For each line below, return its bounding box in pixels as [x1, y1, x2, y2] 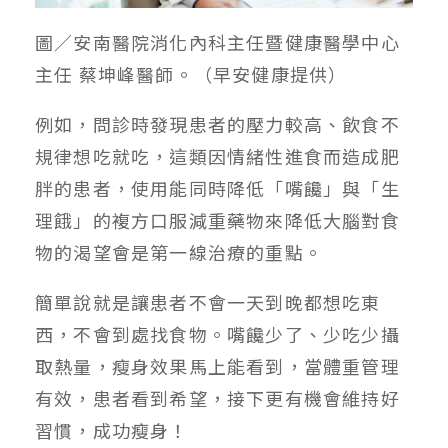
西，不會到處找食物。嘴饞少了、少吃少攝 [35, 320, 400, 347]
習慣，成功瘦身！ [35, 416, 189, 443]
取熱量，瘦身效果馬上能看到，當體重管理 [35, 352, 400, 379]
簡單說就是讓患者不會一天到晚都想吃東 [35, 288, 381, 315]
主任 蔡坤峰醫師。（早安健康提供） [35, 60, 348, 87]
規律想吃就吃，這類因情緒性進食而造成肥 [35, 142, 400, 169]
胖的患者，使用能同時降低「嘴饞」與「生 [35, 174, 400, 201]
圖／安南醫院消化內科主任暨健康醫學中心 [35, 28, 400, 55]
